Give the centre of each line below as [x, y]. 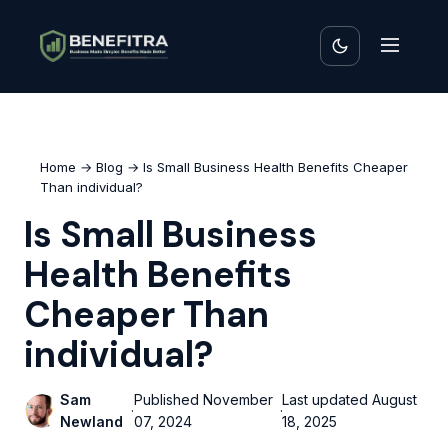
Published [168, 399]
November [237, 399]
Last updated [327, 399]
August [395, 399]
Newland [91, 421]
